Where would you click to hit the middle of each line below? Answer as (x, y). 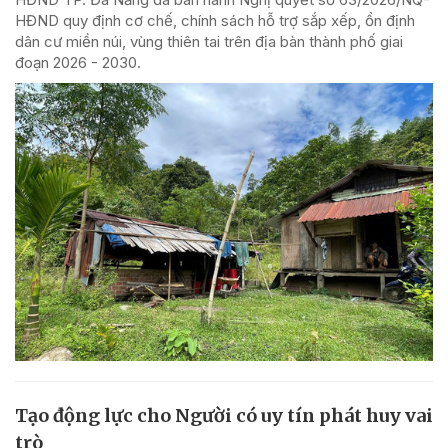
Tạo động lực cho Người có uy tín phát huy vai (224, 416)
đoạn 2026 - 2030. (78, 62)
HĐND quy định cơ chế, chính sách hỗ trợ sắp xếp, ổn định (215, 20)
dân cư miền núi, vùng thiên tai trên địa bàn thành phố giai (209, 41)
